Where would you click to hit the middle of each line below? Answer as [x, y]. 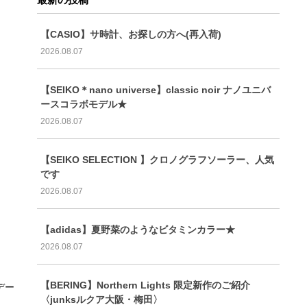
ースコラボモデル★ [83, 104]
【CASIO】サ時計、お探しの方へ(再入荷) [131, 34]
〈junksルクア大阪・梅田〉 [101, 299]
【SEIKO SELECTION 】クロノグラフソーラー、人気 [157, 159]
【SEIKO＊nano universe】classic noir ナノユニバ [155, 89]
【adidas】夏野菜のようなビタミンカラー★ [137, 229]
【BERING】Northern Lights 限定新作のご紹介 [145, 285]
